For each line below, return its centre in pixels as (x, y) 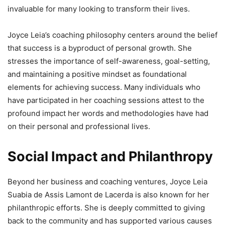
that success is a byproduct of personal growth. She (100, 48)
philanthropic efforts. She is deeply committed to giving (106, 208)
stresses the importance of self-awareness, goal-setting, (109, 61)
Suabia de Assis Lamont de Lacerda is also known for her (108, 195)
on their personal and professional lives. (79, 127)
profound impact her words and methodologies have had (108, 114)
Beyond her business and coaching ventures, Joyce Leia (107, 182)
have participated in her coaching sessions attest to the (106, 100)
